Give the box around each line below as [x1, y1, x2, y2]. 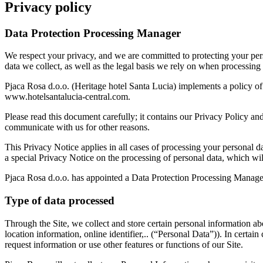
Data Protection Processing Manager [5, 26, 181, 39]
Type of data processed [5, 194, 114, 207]
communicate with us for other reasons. [5, 122, 152, 133]
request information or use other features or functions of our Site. [5, 239, 245, 249]
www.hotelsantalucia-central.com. [5, 92, 130, 102]
